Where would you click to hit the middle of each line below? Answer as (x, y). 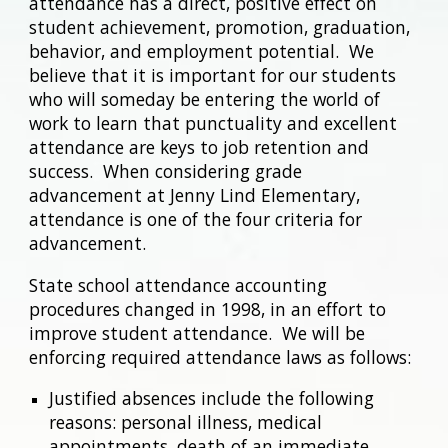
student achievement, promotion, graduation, (220, 27)
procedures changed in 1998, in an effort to (208, 309)
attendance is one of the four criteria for (196, 219)
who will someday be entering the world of (205, 99)
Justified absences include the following (212, 398)
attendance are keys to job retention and (199, 147)
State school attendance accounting (178, 285)
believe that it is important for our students (213, 75)
